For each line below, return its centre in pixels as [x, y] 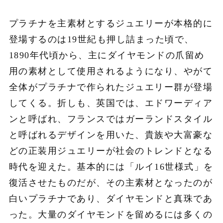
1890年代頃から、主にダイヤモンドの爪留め [107, 56]
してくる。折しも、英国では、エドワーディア [111, 103]
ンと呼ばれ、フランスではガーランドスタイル [111, 119]
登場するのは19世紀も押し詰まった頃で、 [101, 40]
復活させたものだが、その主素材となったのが [111, 183]
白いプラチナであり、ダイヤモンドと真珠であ [111, 199]
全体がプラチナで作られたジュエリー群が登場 [111, 87]
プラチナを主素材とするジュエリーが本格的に [111, 24]
